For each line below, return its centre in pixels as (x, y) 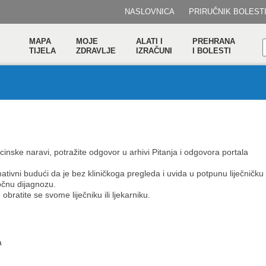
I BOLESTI (212, 51)
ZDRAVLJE (96, 51)
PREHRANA (214, 41)
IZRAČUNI (154, 51)
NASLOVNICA (150, 12)
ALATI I (149, 41)
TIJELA (42, 51)
